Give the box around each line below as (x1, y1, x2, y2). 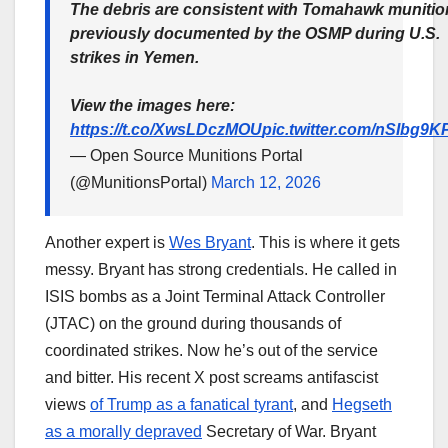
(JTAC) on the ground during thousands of (45, 314, 341, 332)
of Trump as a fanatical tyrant (90, 395, 293, 413)
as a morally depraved (45, 422, 202, 440)
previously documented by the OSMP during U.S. (70, 25, 440, 43)
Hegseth (332, 395, 392, 413)
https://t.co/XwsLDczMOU (70, 121, 262, 139)
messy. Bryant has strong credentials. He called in (45, 260, 397, 278)
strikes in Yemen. (70, 49, 199, 67)
